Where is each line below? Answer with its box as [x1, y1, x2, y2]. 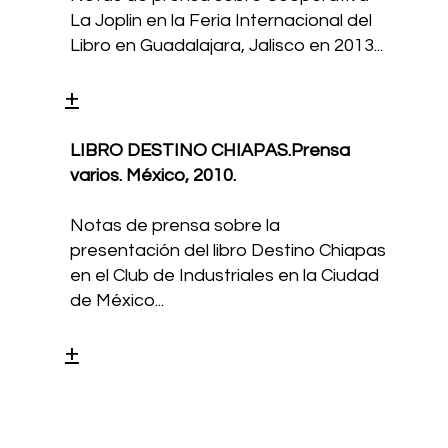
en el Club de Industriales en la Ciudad [70, 265, 380, 285]
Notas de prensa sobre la [70, 215, 281, 235]
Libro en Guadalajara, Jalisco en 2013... [70, 35, 384, 55]
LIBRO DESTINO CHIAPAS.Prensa [70, 140, 351, 160]
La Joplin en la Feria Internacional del [70, 10, 373, 30]
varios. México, [70, 165, 194, 185]
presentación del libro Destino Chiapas [70, 240, 387, 260]
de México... [70, 290, 165, 310]
